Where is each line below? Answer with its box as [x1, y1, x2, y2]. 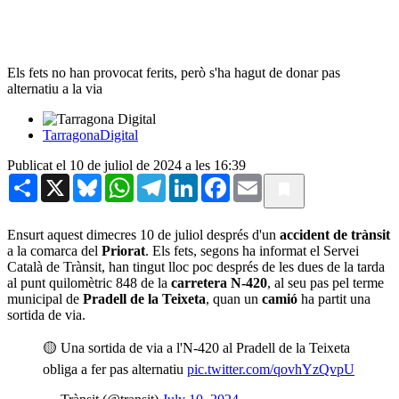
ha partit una [297, 290, 370, 306]
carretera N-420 [171, 274, 267, 290]
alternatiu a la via [7, 80, 102, 96]
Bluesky [102, 172, 148, 188]
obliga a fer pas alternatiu [43, 361, 187, 377]
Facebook [230, 172, 285, 188]
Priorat [102, 242, 145, 258]
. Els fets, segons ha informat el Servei [145, 242, 359, 258]
